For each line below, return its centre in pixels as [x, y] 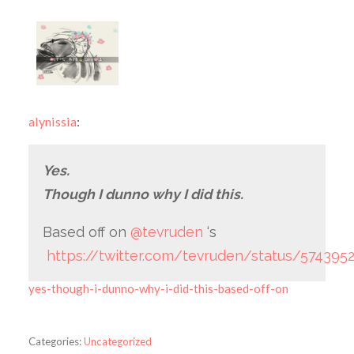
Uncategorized [117, 341]
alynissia [52, 121]
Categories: [55, 341]
